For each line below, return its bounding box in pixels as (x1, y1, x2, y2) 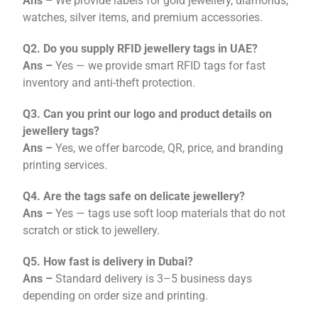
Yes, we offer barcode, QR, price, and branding (53, 141, 284, 155)
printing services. (23, 158, 108, 172)
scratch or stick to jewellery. (23, 224, 160, 238)
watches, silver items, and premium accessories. (23, 11, 263, 25)
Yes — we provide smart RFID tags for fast (53, 59, 266, 73)
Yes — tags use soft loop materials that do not (53, 207, 286, 221)
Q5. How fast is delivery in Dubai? (23, 255, 194, 269)
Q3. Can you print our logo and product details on (23, 107, 273, 121)
